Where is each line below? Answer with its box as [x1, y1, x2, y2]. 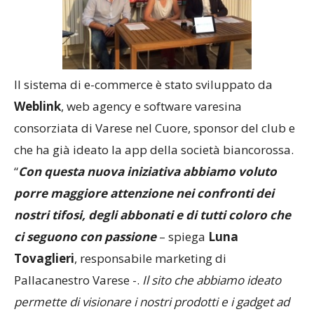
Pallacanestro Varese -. [14, 271, 142, 288]
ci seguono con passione [14, 228, 156, 245]
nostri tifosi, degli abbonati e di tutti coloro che [14, 206, 291, 223]
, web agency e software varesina [61, 97, 242, 114]
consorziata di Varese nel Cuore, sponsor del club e [14, 119, 295, 136]
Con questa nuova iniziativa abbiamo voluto [18, 163, 277, 179]
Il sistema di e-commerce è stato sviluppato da [14, 76, 273, 93]
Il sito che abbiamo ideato [142, 271, 281, 288]
